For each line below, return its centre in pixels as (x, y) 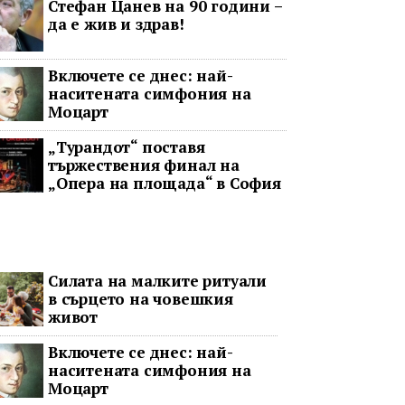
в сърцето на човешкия (140, 299)
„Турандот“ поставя (126, 147)
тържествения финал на (143, 165)
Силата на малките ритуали (157, 281)
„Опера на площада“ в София (164, 183)
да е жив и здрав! (116, 24)
